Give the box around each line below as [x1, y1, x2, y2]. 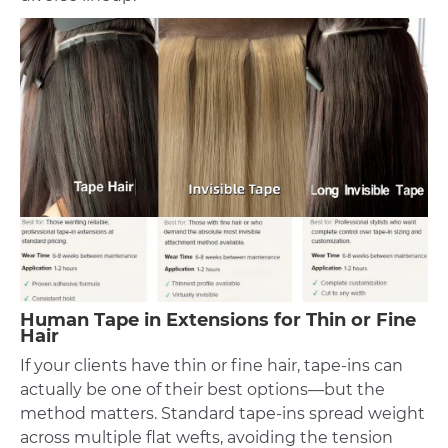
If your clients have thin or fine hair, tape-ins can [20, 355, 403, 375]
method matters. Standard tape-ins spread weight [20, 403, 425, 423]
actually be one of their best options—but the [20, 379, 385, 399]
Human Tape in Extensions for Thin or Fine [20, 308, 416, 331]
